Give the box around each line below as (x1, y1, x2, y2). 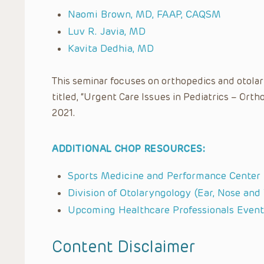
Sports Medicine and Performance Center (68, 169, 260, 181)
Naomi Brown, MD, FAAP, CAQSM (68, 8, 221, 20)
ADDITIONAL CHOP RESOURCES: (52, 143, 206, 154)
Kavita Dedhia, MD (68, 42, 154, 54)
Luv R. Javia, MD (68, 25, 146, 37)
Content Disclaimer (52, 237, 195, 256)
